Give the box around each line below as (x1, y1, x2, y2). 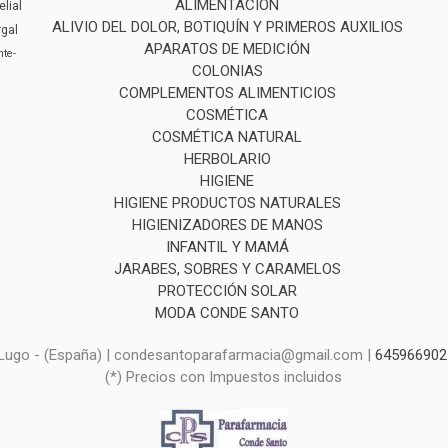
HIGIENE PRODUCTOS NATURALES (113, 193, 341, 212)
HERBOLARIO (183, 149, 271, 168)
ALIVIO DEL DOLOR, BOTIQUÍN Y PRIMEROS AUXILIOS (51, 17, 403, 36)
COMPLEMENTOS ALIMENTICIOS (118, 83, 336, 102)
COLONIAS (191, 61, 263, 80)
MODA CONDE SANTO (155, 303, 300, 322)
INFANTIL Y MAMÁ (165, 237, 289, 256)
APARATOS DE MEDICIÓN (144, 39, 311, 58)
